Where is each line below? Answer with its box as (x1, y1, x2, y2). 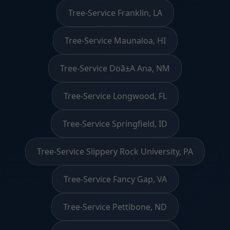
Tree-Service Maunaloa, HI (64, 34, 166, 46)
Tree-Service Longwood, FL (63, 90, 167, 102)
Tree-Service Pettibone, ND (63, 201, 167, 213)
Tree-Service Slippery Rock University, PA (37, 145, 193, 157)
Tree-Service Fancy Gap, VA (63, 173, 167, 185)
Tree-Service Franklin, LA (68, 7, 162, 18)
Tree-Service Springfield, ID (63, 118, 167, 129)
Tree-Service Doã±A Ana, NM (60, 62, 170, 74)
